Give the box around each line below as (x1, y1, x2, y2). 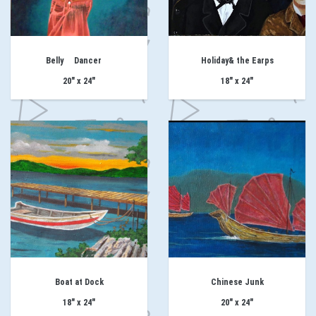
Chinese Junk (210, 277, 264, 288)
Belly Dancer (46, 56, 112, 66)
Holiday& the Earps (200, 56, 274, 66)
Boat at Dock (54, 277, 104, 288)
